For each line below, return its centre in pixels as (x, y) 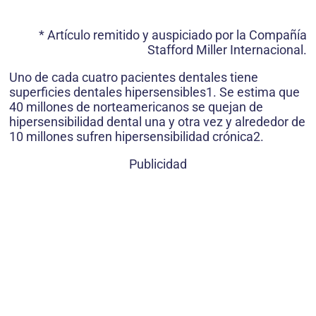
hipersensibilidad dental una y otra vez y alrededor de (157, 122)
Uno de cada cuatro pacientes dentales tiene (134, 78)
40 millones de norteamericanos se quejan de (136, 107)
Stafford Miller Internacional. (227, 50)
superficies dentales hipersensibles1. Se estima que (154, 92)
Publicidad (158, 164)
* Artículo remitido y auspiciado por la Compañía (173, 35)
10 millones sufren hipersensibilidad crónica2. (136, 137)
